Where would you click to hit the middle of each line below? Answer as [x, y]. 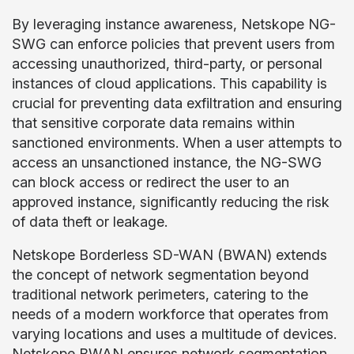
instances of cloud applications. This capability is [169, 83]
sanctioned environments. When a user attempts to [177, 143]
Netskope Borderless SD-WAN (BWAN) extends [169, 255]
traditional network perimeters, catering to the [160, 294]
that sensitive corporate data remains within [153, 123]
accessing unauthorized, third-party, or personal [167, 64]
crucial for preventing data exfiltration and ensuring [177, 103]
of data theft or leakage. [90, 222]
